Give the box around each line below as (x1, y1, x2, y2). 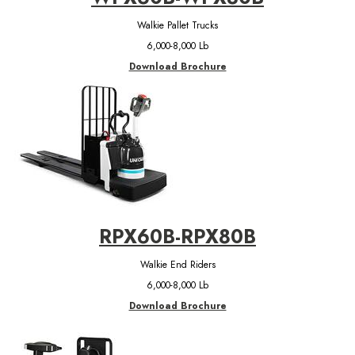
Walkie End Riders (139, 257, 216, 272)
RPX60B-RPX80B (99, 222, 256, 250)
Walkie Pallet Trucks (137, 17, 218, 32)
